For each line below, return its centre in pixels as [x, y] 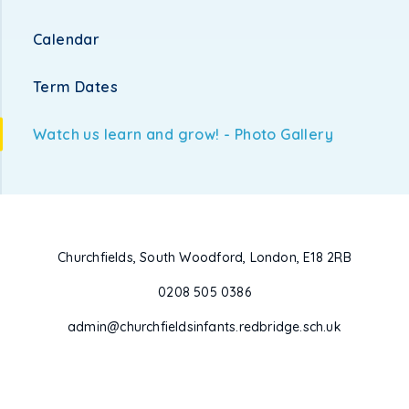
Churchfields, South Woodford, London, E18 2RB [204, 257]
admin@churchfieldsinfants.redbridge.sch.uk [204, 327]
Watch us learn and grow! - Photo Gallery [183, 134]
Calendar [67, 39]
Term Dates [75, 87]
